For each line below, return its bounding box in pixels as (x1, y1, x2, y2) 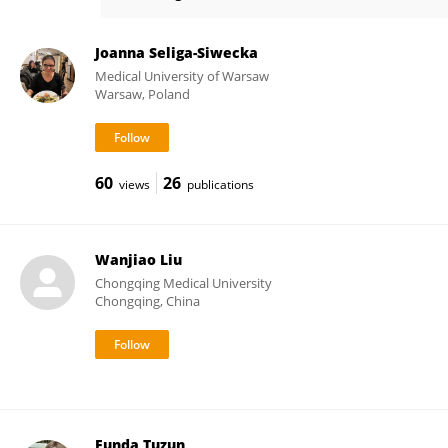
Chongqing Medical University (94, 274, 272, 292)
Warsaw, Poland (94, 85, 190, 103)
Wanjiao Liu (94, 250, 182, 269)
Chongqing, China (94, 292, 200, 310)
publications (186, 176, 254, 193)
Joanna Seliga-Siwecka (94, 43, 258, 62)
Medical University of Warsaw (94, 67, 269, 85)
